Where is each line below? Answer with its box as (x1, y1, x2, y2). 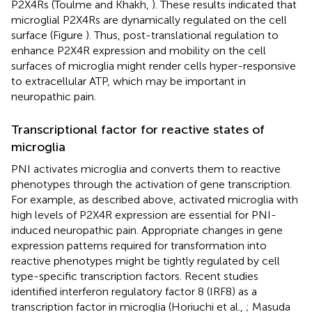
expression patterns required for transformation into (11, 238, 267, 252)
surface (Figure (11, 28, 86, 42)
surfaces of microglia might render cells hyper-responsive (11, 58, 296, 72)
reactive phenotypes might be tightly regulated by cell (11, 253, 280, 267)
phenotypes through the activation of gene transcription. (11, 177, 292, 191)
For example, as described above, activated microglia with (11, 192, 298, 206)
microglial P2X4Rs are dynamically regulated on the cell (11, 13, 287, 26)
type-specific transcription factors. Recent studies (11, 269, 258, 283)
